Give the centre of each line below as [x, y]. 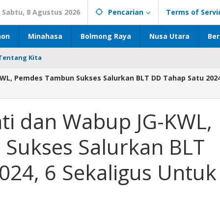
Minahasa [45, 36]
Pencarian [126, 12]
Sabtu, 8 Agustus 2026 [41, 12]
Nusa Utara [169, 36]
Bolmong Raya [106, 36]
